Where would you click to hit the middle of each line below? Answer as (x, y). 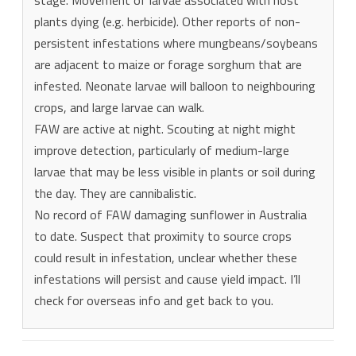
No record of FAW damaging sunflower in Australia (170, 214)
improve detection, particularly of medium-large (162, 150)
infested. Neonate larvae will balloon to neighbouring (175, 85)
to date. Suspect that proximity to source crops (163, 236)
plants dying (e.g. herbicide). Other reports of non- (167, 21)
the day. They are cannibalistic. (115, 193)
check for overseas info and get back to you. (154, 300)
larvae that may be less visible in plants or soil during (175, 171)
